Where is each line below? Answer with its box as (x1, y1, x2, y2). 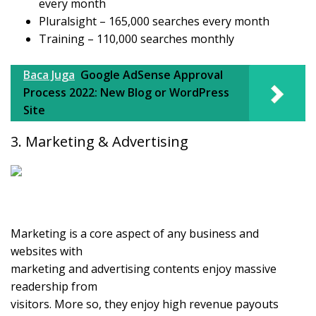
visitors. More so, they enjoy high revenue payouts (11, 296, 279, 312)
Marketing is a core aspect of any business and (11, 226, 259, 242)
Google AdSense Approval (80, 67, 223, 83)
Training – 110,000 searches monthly (39, 31, 234, 47)
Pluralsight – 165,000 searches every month (39, 13, 269, 30)
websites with (11, 243, 83, 260)
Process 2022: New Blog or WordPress (23, 85, 229, 101)
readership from (11, 279, 97, 295)
